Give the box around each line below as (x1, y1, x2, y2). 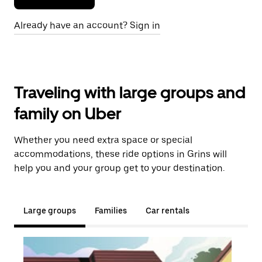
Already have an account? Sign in (14, 20, 160, 31)
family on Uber (14, 104, 122, 123)
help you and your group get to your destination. (14, 163, 225, 174)
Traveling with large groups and (14, 82, 246, 102)
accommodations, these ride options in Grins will (14, 149, 227, 160)
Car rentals (146, 206, 189, 215)
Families (95, 206, 127, 215)
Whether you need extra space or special (14, 135, 192, 146)
